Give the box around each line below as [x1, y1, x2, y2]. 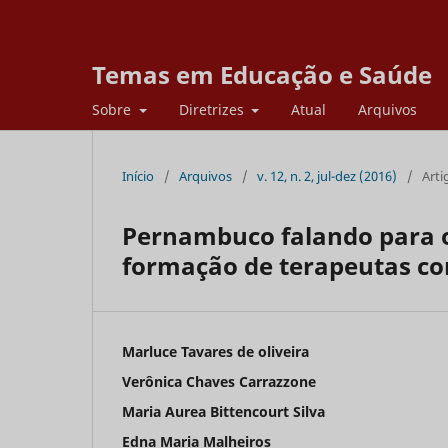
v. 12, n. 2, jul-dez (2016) [257, 166, 397, 185]
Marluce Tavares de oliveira [122, 341, 309, 361]
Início [122, 166, 154, 185]
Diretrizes [178, 99, 248, 119]
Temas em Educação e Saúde [92, 58, 432, 91]
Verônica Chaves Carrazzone [122, 371, 316, 391]
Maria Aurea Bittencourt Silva [122, 401, 325, 421]
